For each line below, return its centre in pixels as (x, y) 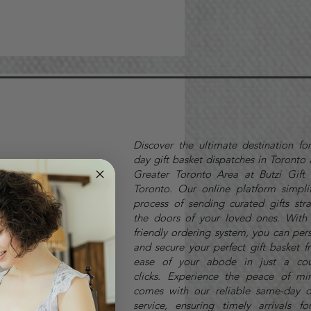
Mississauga (52, 276)
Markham (44, 217)
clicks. (150, 276)
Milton (36, 256)
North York (49, 295)
